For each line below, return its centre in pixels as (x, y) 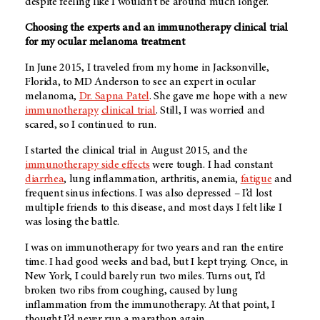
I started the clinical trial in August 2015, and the (136, 151)
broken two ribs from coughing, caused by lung (131, 291)
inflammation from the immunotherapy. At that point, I (150, 305)
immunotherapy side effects (87, 165)
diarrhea (45, 180)
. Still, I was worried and (210, 111)
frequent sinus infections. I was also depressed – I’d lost (149, 194)
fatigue (256, 180)
